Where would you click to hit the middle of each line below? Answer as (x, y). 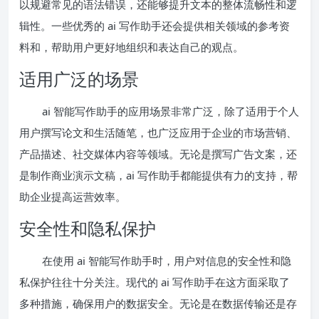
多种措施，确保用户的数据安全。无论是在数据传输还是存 (158, 303)
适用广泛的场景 (79, 78)
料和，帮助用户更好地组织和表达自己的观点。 (131, 47)
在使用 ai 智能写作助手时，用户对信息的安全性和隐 (167, 260)
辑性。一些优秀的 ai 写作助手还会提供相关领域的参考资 (155, 25)
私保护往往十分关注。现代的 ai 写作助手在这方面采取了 (155, 282)
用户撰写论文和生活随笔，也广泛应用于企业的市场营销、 (158, 132)
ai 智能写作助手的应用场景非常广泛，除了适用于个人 (171, 111)
